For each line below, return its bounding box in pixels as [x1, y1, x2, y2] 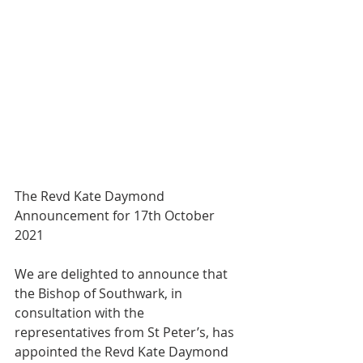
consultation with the [15, 304, 144, 322]
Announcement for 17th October [15, 207, 218, 224]
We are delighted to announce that [15, 265, 231, 283]
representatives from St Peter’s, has [15, 323, 237, 341]
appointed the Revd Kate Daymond [15, 343, 232, 361]
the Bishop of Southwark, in [15, 284, 186, 302]
